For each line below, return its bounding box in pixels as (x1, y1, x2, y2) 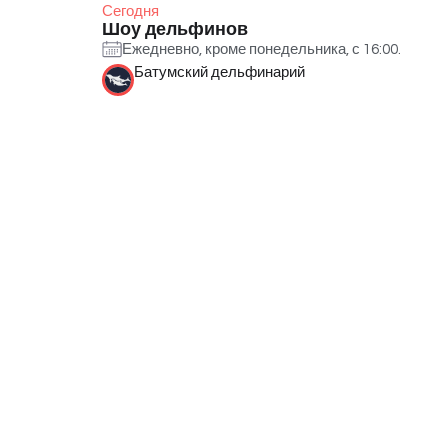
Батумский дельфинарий (134, 64, 305, 80)
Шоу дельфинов (102, 19, 248, 39)
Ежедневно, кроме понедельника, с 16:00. (122, 42, 401, 58)
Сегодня (102, 3, 159, 19)
